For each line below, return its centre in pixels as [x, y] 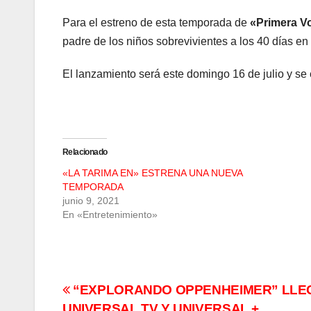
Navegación [125, 295]
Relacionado [85, 152]
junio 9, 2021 [91, 201]
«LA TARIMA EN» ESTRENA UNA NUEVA [152, 173]
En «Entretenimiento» [110, 215]
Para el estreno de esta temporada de [155, 23]
